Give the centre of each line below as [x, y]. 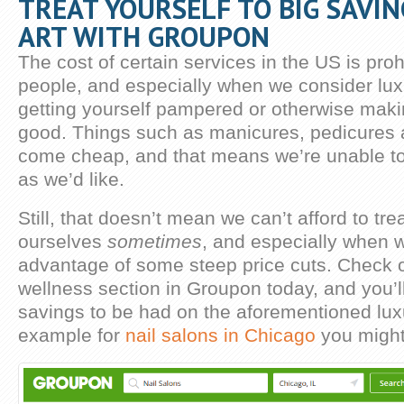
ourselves [63, 241]
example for [72, 335]
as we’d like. [71, 179]
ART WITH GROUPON [144, 37]
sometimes [155, 241]
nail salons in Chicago [220, 335]
